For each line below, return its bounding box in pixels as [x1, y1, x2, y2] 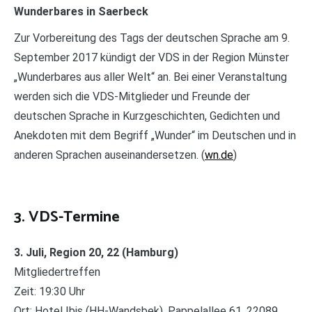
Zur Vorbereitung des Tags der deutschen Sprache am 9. [14, 31, 290, 45]
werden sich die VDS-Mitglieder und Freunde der [14, 90, 250, 104]
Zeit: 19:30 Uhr [14, 285, 85, 299]
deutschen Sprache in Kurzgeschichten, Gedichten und [14, 109, 280, 123]
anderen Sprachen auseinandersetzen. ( [14, 148, 205, 162]
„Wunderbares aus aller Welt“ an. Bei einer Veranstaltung [14, 70, 287, 84]
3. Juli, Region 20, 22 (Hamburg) [14, 246, 178, 260]
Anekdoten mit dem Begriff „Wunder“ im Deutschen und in [14, 129, 296, 143]
